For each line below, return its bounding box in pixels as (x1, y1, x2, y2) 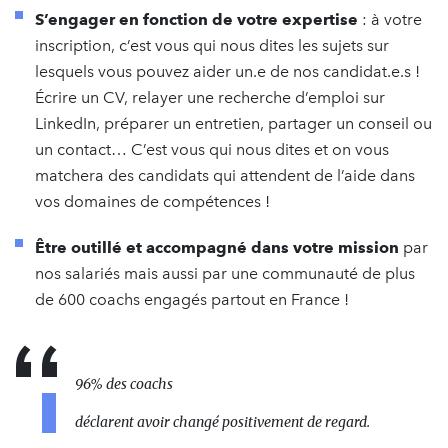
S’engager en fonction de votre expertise (35, 9, 362, 29)
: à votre (362, 9, 422, 29)
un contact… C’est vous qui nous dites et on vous (35, 139, 389, 159)
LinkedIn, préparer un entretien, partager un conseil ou (35, 113, 432, 133)
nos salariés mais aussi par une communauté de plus (35, 263, 415, 283)
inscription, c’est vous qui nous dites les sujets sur (35, 35, 389, 55)
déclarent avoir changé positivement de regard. (75, 412, 373, 431)
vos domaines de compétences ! (35, 191, 270, 211)
